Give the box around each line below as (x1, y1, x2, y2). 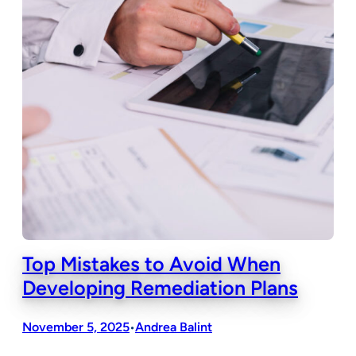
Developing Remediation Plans (22, 275, 298, 300)
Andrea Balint (135, 319, 212, 335)
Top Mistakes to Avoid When (22, 251, 281, 276)
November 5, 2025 (22, 319, 130, 335)
